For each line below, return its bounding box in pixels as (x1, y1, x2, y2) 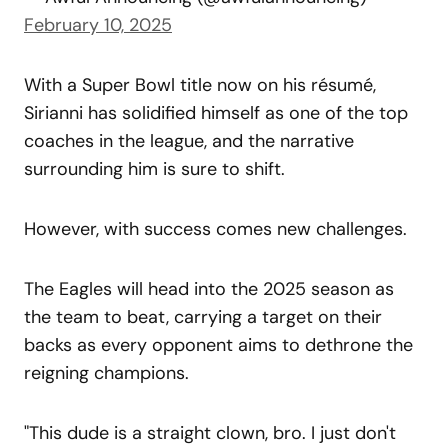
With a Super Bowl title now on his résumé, (24, 72, 376, 97)
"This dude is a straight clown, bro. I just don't (24, 420, 396, 445)
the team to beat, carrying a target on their (24, 304, 382, 329)
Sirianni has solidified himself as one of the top (24, 100, 408, 125)
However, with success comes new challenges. (24, 216, 407, 241)
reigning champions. (24, 360, 189, 385)
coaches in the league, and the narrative (24, 128, 354, 153)
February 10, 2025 (24, 12, 172, 37)
